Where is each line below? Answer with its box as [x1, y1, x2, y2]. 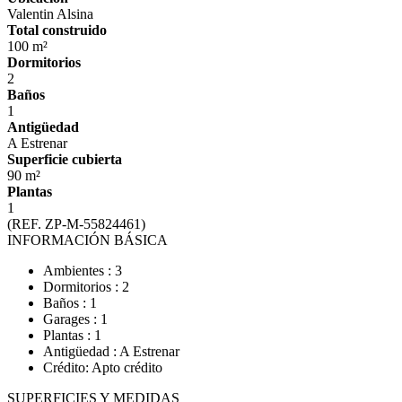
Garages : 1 [43, 311, 108, 327]
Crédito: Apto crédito [43, 360, 162, 375]
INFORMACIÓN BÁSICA [7, 232, 168, 248]
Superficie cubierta [7, 152, 122, 167]
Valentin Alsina [7, 6, 93, 22]
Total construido [7, 22, 107, 38]
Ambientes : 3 [43, 263, 122, 278]
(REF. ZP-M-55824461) [7, 216, 145, 232]
